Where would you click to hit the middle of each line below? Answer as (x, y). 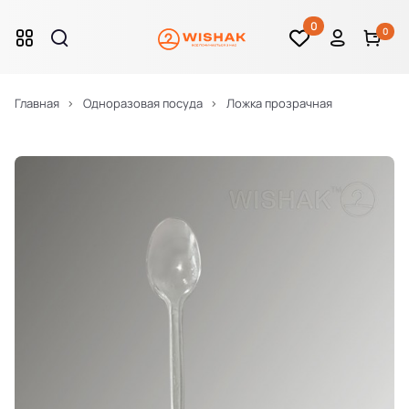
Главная (37, 103)
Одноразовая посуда (143, 103)
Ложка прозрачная (279, 103)
